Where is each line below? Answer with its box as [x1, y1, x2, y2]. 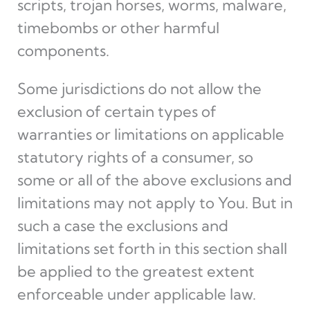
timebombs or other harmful [17, 18, 219, 37]
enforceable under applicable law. [17, 284, 256, 304]
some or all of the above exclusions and [17, 170, 292, 190]
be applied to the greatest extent [17, 262, 255, 281]
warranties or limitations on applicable [17, 125, 284, 144]
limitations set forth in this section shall [17, 239, 287, 258]
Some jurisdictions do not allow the [17, 79, 262, 98]
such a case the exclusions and [17, 216, 228, 235]
